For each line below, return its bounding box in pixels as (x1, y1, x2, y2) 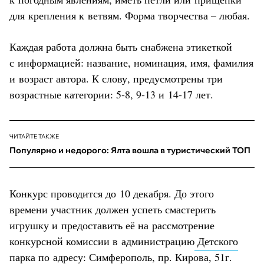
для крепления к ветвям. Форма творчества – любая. (9, 8, 250, 22)
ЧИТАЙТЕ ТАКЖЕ (9, 132, 59, 140)
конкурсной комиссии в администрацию (9, 233, 194, 248)
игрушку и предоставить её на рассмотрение (9, 217, 214, 232)
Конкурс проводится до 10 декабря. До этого (9, 186, 214, 200)
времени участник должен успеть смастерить (9, 202, 216, 216)
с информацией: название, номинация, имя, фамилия (9, 55, 253, 70)
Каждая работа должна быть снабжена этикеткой (9, 39, 232, 54)
